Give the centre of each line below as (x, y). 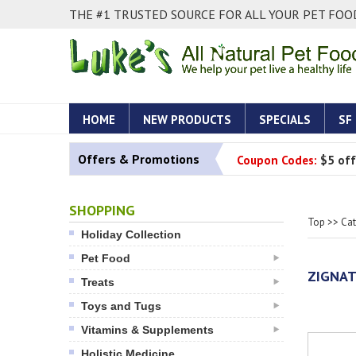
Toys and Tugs (121, 306)
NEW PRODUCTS (187, 120)
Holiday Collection (131, 234)
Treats (98, 282)
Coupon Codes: (277, 160)
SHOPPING (102, 210)
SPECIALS (285, 120)
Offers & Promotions (139, 159)
